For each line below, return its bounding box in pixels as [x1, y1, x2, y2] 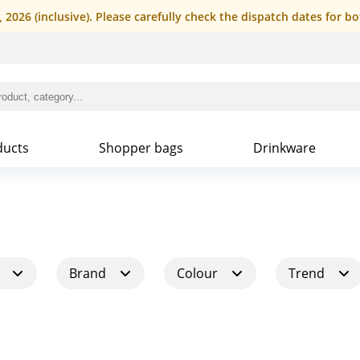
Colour [177, 264, 218, 282]
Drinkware [253, 139, 317, 157]
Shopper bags [98, 139, 183, 157]
